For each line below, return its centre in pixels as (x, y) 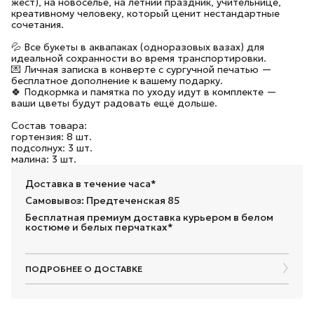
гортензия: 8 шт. (52, 137)
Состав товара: (49, 125)
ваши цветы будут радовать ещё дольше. (114, 103)
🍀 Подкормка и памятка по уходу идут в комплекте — (144, 92)
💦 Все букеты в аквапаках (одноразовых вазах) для (138, 47)
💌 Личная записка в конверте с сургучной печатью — (142, 69)
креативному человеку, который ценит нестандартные (145, 13)
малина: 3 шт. (44, 159)
